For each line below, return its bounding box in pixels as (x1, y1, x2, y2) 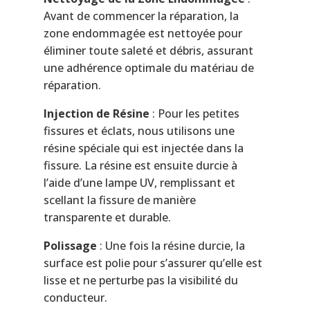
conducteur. (43, 289, 107, 305)
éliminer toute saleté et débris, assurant (43, 42, 253, 58)
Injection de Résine (43, 105, 149, 121)
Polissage (43, 237, 97, 253)
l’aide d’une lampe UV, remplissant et (43, 174, 235, 190)
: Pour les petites (149, 105, 239, 121)
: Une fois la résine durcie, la (96, 237, 245, 253)
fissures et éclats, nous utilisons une (43, 122, 235, 138)
